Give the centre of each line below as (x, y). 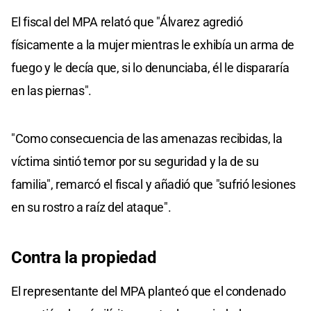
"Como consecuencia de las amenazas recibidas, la (147, 138)
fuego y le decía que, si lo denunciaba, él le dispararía (150, 67)
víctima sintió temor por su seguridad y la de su (135, 161)
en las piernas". (52, 90)
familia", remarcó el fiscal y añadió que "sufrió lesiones (153, 184)
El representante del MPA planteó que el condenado (149, 291)
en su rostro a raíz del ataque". (91, 207)
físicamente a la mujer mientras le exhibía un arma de (153, 44)
